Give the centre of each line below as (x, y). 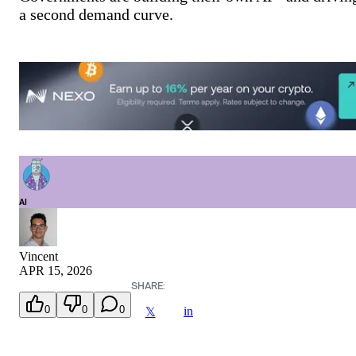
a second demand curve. (96, 14)
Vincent (39, 257)
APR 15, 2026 (56, 271)
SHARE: (148, 286)
